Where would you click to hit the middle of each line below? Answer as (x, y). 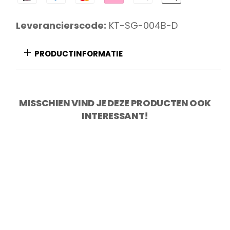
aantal (40, 54)
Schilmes (46, 8)
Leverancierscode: (61, 25)
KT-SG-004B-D (142, 25)
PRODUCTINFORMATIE (79, 53)
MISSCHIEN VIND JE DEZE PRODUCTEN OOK (115, 103)
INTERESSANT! (115, 116)
